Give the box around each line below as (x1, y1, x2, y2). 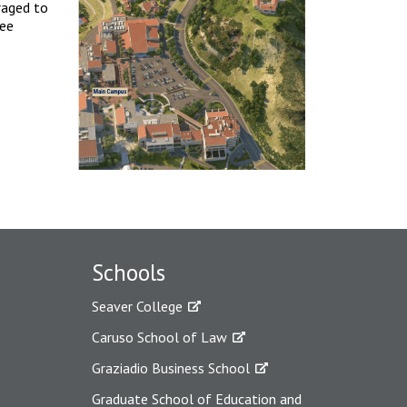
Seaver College (92, 296, 183, 315)
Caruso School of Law (92, 327, 227, 346)
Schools (92, 257, 165, 287)
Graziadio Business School (92, 358, 250, 377)
